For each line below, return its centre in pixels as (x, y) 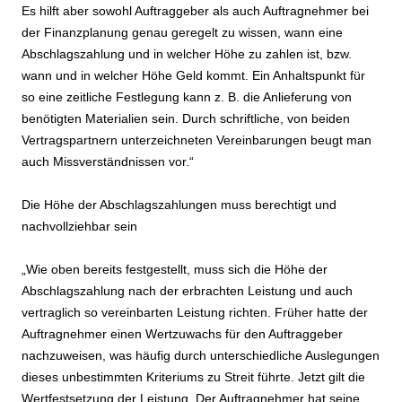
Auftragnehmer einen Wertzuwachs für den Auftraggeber (182, 334)
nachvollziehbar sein (79, 227)
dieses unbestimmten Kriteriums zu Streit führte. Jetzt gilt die (193, 377)
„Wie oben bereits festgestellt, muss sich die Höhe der (175, 270)
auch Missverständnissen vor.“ (108, 162)
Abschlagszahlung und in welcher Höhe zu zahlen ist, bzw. (187, 54)
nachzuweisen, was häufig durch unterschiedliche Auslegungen (201, 356)
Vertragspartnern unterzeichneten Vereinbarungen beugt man (197, 140)
